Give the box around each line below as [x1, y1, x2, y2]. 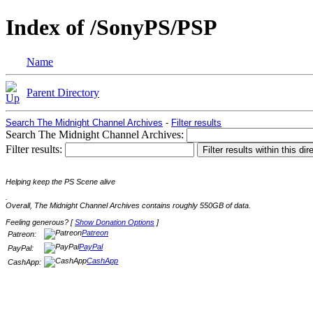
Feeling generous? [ [6, 218, 75, 227]
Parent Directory [27, 86, 99, 99]
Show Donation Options [75, 218, 154, 227]
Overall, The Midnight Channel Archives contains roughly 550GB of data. [6, 201, 251, 210]
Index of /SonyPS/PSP [6, 15, 217, 41]
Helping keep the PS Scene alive [6, 177, 115, 186]
